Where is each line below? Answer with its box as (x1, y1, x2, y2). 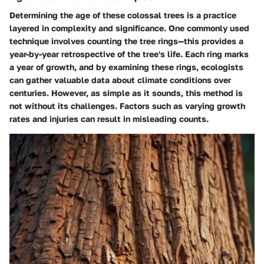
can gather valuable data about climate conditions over (9, 74, 231, 85)
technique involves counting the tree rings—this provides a (9, 35, 243, 46)
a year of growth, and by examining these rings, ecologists (9, 61, 243, 72)
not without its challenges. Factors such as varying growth (9, 100, 245, 111)
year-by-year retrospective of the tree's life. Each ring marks (9, 48, 249, 59)
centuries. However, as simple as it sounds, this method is (9, 87, 243, 98)
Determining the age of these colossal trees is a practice (9, 9, 236, 20)
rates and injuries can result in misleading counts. (9, 113, 209, 124)
